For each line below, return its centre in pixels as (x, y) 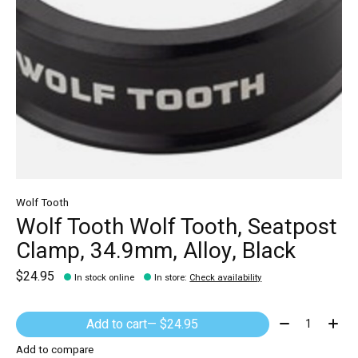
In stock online (105, 277)
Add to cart (117, 324)
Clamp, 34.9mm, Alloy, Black (156, 252)
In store (170, 277)
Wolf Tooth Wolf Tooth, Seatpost (177, 228)
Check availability (226, 277)
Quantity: (299, 321)
